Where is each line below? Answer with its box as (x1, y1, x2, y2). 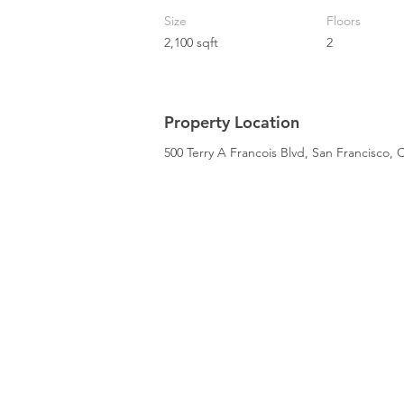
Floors (326, 13, 361, 29)
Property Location (164, 112, 299, 133)
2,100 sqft (164, 34, 218, 50)
